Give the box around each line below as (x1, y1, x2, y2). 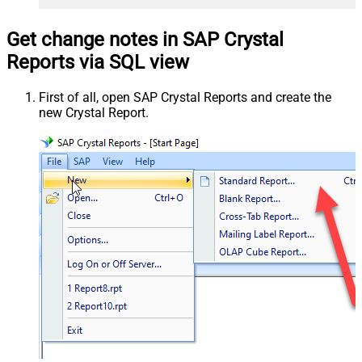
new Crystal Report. (39, 104, 149, 120)
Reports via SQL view (6, 50, 189, 74)
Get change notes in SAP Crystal (6, 27, 284, 51)
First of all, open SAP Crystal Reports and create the (39, 89, 331, 105)
